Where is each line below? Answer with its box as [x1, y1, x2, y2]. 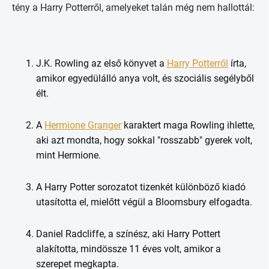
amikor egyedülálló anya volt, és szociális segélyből [36, 73, 254, 84]
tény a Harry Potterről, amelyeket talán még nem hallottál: [12, 2, 255, 13]
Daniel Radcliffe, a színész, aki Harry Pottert [36, 228, 220, 240]
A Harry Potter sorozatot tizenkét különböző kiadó [36, 181, 246, 193]
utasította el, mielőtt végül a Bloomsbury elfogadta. [36, 196, 252, 208]
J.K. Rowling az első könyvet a [36, 58, 167, 69]
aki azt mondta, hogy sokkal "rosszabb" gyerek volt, [36, 134, 252, 146]
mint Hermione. [36, 150, 101, 161]
